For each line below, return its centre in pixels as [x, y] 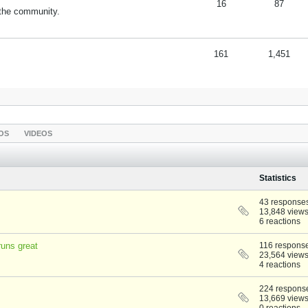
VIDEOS [38, 133]
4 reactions [280, 265]
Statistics [278, 178]
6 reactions [280, 221]
